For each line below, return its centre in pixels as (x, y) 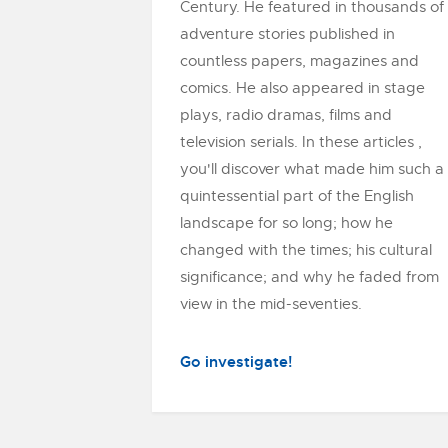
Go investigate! (236, 362)
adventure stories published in (287, 34)
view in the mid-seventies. (271, 304)
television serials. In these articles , (301, 142)
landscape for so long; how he (286, 223)
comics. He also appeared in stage (302, 88)
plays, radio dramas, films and (286, 115)
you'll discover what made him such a (312, 169)
